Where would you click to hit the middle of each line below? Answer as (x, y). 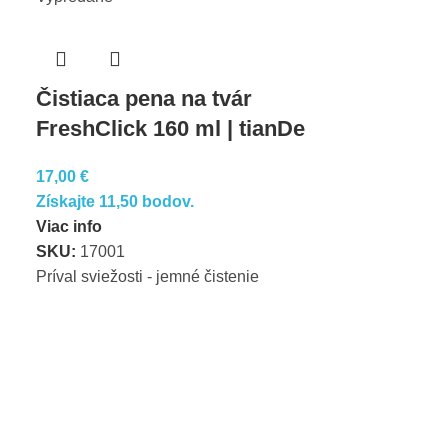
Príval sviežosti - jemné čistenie (148, 276)
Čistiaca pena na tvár (144, 98)
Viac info (69, 226)
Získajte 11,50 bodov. (115, 201)
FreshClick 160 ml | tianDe (171, 128)
